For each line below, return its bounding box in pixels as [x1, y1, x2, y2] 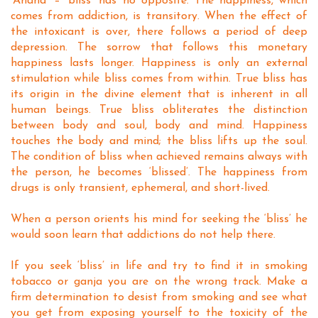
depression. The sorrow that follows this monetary [11, 42, 307, 53]
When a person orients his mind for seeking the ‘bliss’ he [11, 214, 307, 225]
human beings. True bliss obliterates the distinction [11, 104, 307, 116]
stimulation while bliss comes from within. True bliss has [11, 73, 307, 84]
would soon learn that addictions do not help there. [11, 229, 275, 241]
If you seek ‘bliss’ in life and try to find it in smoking [11, 261, 307, 272]
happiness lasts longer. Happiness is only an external [11, 57, 307, 69]
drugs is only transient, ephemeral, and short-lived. [11, 182, 270, 194]
